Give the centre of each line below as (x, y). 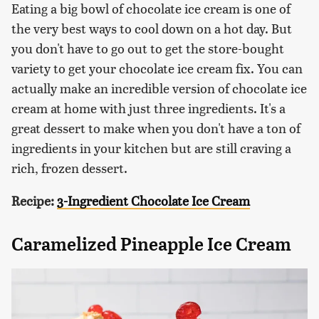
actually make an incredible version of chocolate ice (159, 88)
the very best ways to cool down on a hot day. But (152, 28)
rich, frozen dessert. (69, 168)
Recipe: (33, 201)
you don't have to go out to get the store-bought (148, 48)
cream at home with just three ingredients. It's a (148, 108)
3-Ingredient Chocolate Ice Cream (153, 201)
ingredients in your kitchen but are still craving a (151, 148)
